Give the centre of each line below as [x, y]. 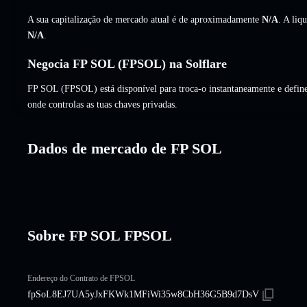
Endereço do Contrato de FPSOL [81, 278]
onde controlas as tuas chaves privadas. [102, 104]
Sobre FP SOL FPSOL [100, 235]
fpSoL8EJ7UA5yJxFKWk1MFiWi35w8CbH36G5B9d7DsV [143, 294]
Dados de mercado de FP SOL [125, 148]
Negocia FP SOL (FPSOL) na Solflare [127, 63]
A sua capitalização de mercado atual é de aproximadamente [145, 19]
